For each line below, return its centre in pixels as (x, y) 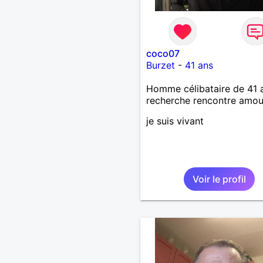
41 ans (199, 65)
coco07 (163, 53)
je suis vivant (175, 121)
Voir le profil (219, 179)
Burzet (160, 65)
